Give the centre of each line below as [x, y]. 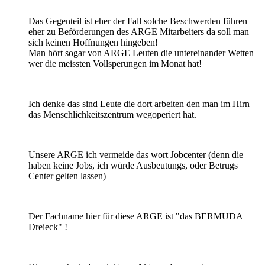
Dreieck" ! [48, 227]
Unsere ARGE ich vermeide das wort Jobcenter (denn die [136, 154]
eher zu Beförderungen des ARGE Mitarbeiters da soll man [139, 31]
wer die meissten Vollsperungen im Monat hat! [115, 63]
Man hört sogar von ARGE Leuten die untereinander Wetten [141, 53]
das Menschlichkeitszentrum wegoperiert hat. [112, 114]
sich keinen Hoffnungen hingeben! [93, 42]
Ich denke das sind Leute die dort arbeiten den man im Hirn [139, 104]
